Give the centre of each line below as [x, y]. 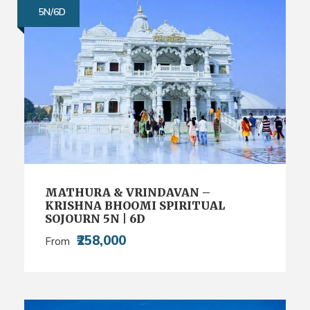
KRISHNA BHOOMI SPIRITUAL [135, 206]
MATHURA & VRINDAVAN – [128, 193]
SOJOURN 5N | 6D [95, 219]
